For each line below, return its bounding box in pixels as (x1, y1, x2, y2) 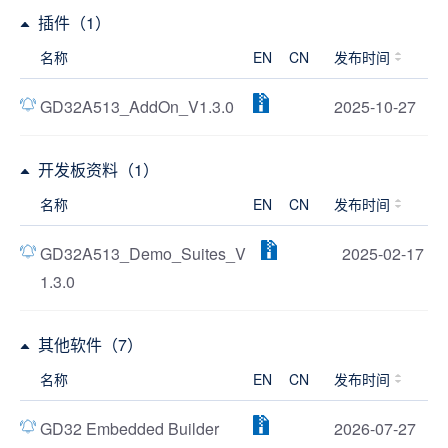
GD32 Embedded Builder (40, 417, 219, 440)
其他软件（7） (38, 333, 143, 356)
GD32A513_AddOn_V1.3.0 (40, 95, 234, 118)
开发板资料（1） (38, 158, 159, 181)
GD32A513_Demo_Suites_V (40, 242, 246, 265)
